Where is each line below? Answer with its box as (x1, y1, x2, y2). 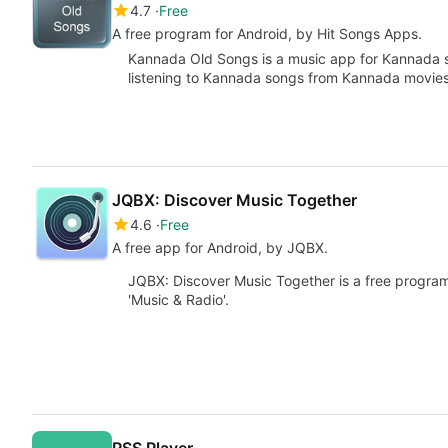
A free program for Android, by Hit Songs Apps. (112, 25, 422, 43)
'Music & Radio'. (128, 291, 229, 309)
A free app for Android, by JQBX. (112, 239, 328, 257)
